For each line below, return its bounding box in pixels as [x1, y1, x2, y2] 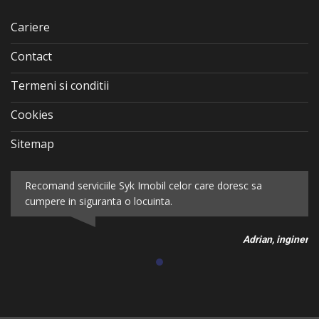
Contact [11, 48, 52, 64]
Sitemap [11, 135, 54, 152]
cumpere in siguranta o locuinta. [25, 194, 172, 208]
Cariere [11, 19, 50, 35]
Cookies [11, 106, 53, 122]
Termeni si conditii [11, 77, 109, 93]
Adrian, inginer [243, 233, 308, 245]
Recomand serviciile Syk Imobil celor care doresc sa [25, 178, 262, 192]
